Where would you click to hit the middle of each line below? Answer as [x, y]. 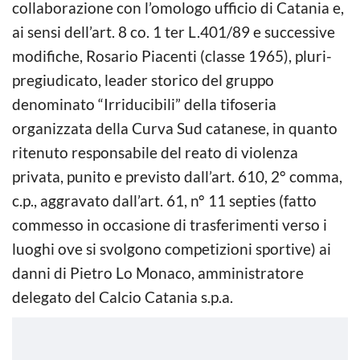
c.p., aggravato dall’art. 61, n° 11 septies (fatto [164, 200]
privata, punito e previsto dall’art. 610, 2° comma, [177, 176]
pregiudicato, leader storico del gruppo [143, 80]
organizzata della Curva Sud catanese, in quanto [175, 128]
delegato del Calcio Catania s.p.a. [123, 297]
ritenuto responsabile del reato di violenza [155, 152]
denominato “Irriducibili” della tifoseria [144, 104]
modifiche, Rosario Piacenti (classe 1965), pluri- [172, 55]
